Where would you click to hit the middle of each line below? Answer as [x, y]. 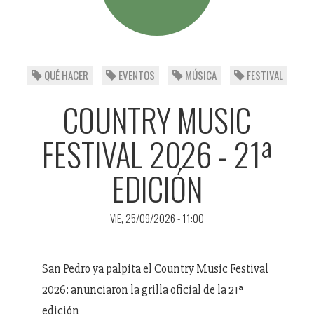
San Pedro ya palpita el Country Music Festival [155, 268]
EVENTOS [135, 75]
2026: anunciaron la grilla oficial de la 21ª [143, 289]
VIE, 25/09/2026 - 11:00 [157, 218]
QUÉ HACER [65, 75]
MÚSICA [199, 75]
